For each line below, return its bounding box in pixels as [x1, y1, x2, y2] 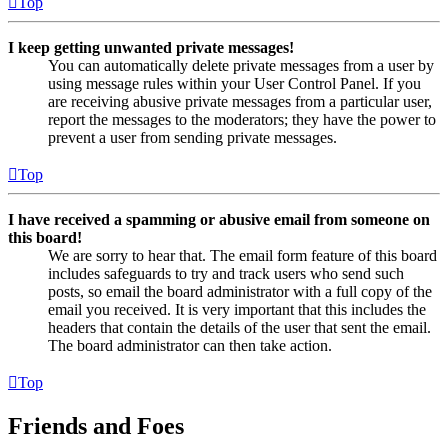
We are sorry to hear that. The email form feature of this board [48, 247, 437, 265]
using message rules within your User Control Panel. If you [48, 75, 421, 93]
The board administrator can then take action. [48, 337, 332, 355]
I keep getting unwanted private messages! [8, 39, 294, 57]
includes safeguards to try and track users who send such [48, 265, 404, 283]
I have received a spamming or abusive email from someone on [8, 211, 430, 229]
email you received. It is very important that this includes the [48, 301, 426, 319]
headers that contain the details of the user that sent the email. [48, 319, 431, 337]
